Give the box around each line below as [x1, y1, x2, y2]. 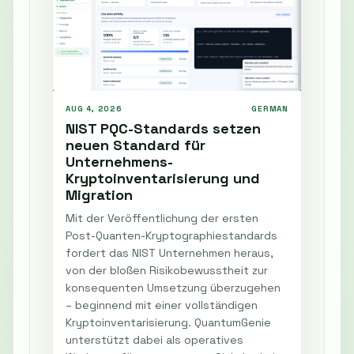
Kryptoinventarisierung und [66, 169, 260, 188]
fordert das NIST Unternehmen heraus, [66, 246, 273, 261]
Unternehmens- [66, 153, 173, 171]
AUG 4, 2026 [66, 104, 122, 115]
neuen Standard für [66, 136, 205, 155]
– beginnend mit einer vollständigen [66, 298, 258, 313]
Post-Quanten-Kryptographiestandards [66, 228, 277, 243]
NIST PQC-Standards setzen [66, 119, 261, 138]
